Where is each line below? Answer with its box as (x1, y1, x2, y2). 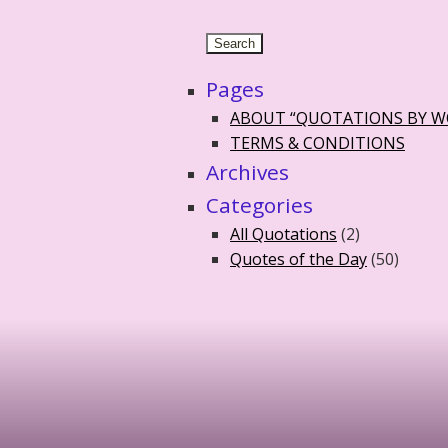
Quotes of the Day (230, 247, 367, 270)
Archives (206, 157, 289, 186)
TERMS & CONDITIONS (230, 131, 405, 154)
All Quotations (230, 222, 337, 245)
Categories (206, 190, 313, 219)
